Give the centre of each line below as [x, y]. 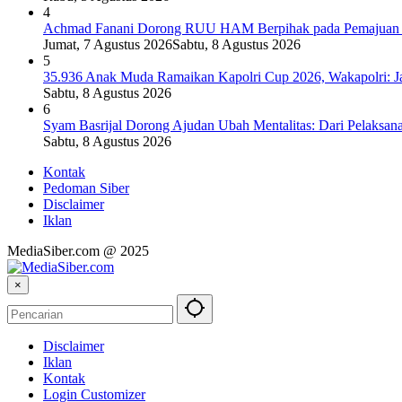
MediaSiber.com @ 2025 [78, 250]
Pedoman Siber [86, 188]
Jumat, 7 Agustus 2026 [108, 44]
